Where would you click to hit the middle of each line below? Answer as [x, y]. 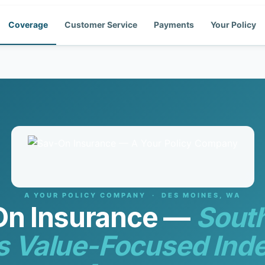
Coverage [28, 25]
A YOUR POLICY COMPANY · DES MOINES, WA [132, 195]
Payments [174, 25]
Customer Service [101, 25]
